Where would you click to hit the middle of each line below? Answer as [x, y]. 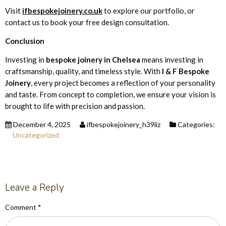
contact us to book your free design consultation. [87, 22]
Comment [21, 207]
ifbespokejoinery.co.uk [62, 10]
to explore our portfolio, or [149, 10]
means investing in [172, 59]
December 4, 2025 [41, 124]
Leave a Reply [35, 187]
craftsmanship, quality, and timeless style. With [83, 71]
